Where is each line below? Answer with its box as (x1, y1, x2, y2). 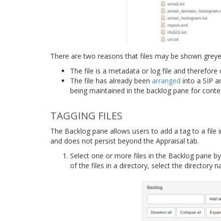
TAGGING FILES (50, 109, 122, 122)
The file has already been (70, 75, 152, 85)
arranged (152, 75, 181, 85)
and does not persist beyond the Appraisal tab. (50, 136, 199, 146)
